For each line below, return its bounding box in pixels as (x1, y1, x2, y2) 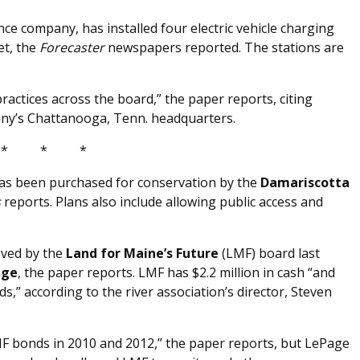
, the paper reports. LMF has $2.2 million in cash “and (18, 264, 335, 282)
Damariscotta (260, 174, 350, 192)
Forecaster (39, 39, 104, 57)
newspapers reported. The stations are (104, 39, 344, 57)
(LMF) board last (222, 244, 320, 263)
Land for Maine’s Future (66, 244, 222, 263)
